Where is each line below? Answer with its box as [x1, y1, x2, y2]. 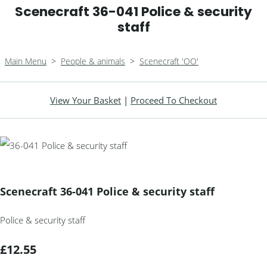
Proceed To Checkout [131, 94, 217, 106]
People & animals [61, 55, 125, 67]
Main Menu [5, 55, 46, 67]
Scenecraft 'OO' [139, 55, 198, 67]
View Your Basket [50, 94, 121, 106]
